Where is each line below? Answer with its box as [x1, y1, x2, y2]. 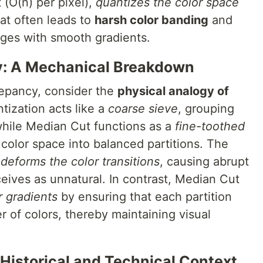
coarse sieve [108, 102, 178, 116]
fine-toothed [175, 119, 245, 133]
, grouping [178, 102, 234, 116]
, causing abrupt [160, 154, 249, 168]
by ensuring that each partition [58, 190, 232, 204]
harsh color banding [95, 13, 208, 27]
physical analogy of [117, 84, 229, 98]
